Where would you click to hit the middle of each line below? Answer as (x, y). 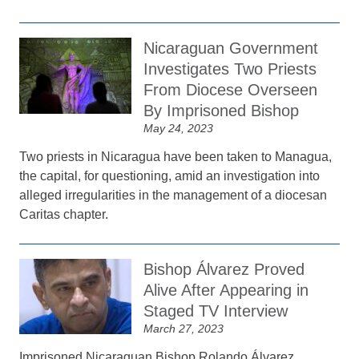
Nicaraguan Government (231, 48)
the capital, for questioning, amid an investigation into (170, 176)
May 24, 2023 (179, 128)
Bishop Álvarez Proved (224, 269)
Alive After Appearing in (226, 290)
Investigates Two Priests (230, 69)
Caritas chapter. (64, 214)
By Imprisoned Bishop (222, 111)
